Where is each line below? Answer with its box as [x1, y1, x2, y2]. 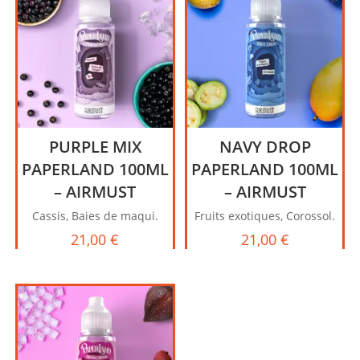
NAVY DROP [219, 136, 311, 158]
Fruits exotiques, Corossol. [194, 208, 336, 224]
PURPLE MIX [48, 136, 141, 158]
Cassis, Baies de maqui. [31, 208, 158, 224]
